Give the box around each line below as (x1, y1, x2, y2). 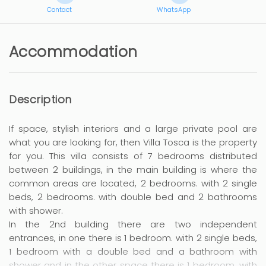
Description (9, 91, 72, 107)
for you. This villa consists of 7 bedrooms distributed (9, 149, 257, 162)
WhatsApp (157, 4, 191, 14)
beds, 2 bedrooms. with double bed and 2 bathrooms (9, 190, 257, 203)
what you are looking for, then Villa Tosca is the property (9, 135, 257, 148)
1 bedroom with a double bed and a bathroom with (9, 245, 257, 258)
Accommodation (9, 41, 138, 62)
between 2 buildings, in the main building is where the (9, 163, 257, 176)
